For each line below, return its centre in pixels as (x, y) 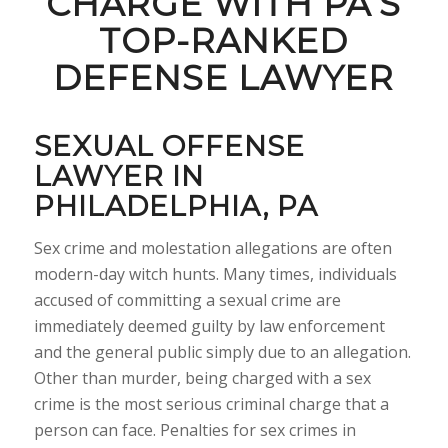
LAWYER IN (118, 176)
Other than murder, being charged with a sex (202, 377)
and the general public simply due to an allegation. (222, 351)
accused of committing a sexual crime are (187, 299)
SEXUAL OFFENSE (169, 146)
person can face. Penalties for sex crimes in (194, 429)
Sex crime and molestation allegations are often (212, 247)
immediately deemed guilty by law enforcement (209, 325)
